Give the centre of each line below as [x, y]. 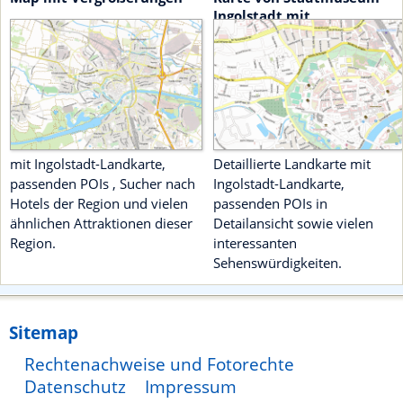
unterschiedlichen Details [301, 34]
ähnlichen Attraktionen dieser [101, 224]
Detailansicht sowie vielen [293, 224]
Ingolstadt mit [262, 16]
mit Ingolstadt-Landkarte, [88, 164]
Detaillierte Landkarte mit [292, 164]
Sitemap [44, 333]
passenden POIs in [270, 204]
